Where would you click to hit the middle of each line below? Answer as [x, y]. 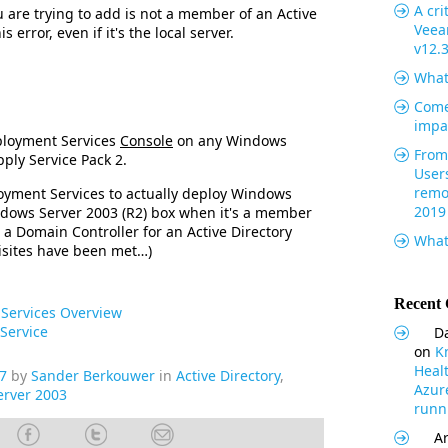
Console [146, 140]
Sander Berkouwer [93, 375]
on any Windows [230, 140]
